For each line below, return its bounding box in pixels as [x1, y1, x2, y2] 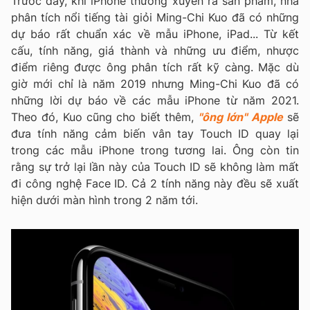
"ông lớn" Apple [198, 110, 283, 125]
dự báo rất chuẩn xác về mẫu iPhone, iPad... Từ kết [11, 27, 299, 42]
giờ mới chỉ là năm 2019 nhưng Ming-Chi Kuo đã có [11, 77, 299, 91]
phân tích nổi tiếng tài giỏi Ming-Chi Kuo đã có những [11, 10, 299, 25]
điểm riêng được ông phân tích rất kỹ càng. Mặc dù [11, 60, 299, 75]
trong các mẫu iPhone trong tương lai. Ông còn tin [11, 143, 299, 158]
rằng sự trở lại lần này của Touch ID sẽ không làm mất [11, 160, 299, 174]
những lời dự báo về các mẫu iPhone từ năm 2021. [11, 93, 299, 108]
